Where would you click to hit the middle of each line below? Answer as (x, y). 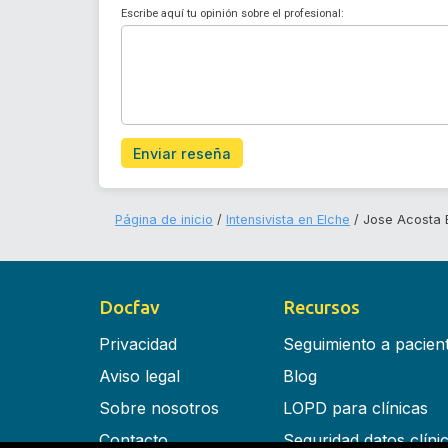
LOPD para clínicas (355, 407)
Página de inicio (164, 220)
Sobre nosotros (159, 407)
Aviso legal (139, 375)
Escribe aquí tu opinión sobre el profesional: (233, 14)
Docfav (129, 306)
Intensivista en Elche (288, 220)
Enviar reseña (181, 153)
